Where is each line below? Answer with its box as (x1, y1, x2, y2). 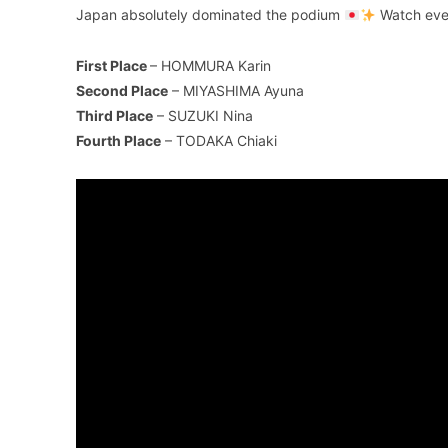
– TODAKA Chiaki (161, 132, 277, 150)
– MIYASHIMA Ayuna (168, 82, 304, 100)
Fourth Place (76, 132, 161, 150)
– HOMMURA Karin (150, 57, 271, 75)
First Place (76, 57, 150, 75)
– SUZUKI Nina (153, 107, 253, 125)
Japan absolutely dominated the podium (76, 6, 344, 24)
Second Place (76, 82, 168, 100)
